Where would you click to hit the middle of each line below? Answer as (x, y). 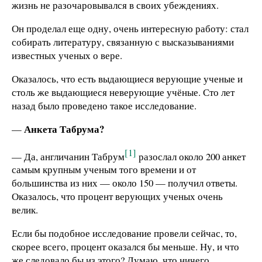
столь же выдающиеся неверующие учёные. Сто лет (123, 92)
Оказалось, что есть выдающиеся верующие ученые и (127, 78)
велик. (25, 210)
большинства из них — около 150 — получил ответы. (125, 183)
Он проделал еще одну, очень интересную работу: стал (130, 29)
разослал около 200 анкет (191, 156)
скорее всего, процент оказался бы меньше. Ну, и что (125, 246)
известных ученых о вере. (67, 56)
